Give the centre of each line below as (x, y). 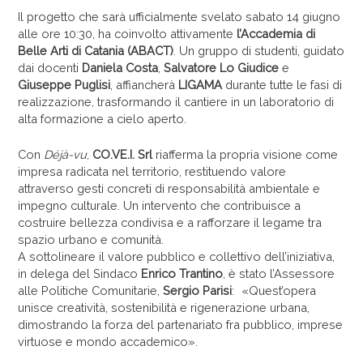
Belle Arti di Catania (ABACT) (96, 50)
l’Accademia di (276, 33)
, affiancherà (145, 84)
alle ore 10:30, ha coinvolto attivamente (128, 33)
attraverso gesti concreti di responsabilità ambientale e (169, 189)
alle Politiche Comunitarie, (89, 291)
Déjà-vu (66, 155)
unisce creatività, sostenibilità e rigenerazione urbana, (164, 308)
